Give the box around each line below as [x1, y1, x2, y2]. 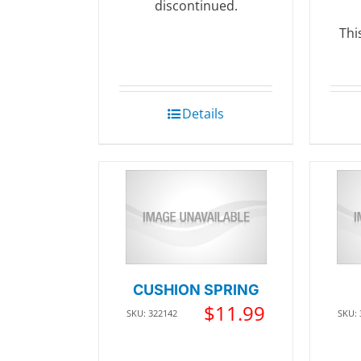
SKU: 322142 [127, 306, 178, 319]
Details [182, 105, 225, 122]
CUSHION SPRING [132, 280, 259, 298]
